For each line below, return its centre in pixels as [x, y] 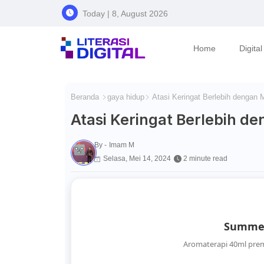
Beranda [85, 97]
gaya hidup [126, 97]
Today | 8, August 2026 [125, 13]
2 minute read [205, 159]
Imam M [121, 145]
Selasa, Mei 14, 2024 [137, 159]
